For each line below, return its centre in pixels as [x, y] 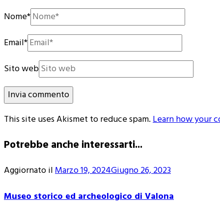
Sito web [21, 69]
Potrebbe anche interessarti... [73, 145]
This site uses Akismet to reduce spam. [78, 119]
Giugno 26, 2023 [141, 171]
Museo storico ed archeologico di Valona [89, 196]
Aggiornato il [29, 171]
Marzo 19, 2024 [83, 171]
